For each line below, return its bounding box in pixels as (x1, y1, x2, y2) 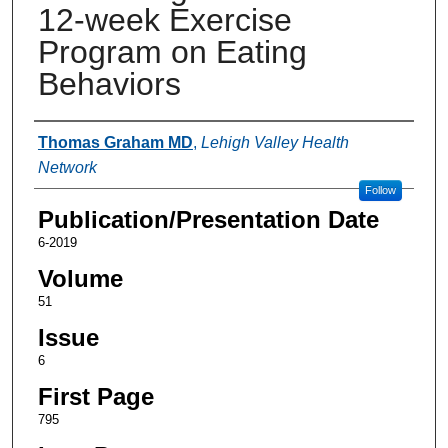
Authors (33, 126, 116, 154)
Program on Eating (37, 33, 307, 70)
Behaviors (37, 65, 181, 102)
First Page (37, 382, 154, 410)
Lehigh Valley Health (200, 133, 349, 151)
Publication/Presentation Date (37, 205, 379, 233)
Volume (37, 264, 123, 292)
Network (37, 158, 97, 176)
